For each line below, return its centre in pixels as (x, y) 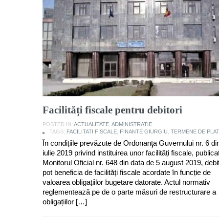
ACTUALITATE (91, 124)
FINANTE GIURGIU (144, 131)
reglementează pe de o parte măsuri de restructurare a (129, 192)
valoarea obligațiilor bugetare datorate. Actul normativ (126, 182)
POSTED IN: (58, 124)
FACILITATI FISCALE (92, 131)
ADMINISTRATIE (132, 124)
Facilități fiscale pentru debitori (112, 110)
